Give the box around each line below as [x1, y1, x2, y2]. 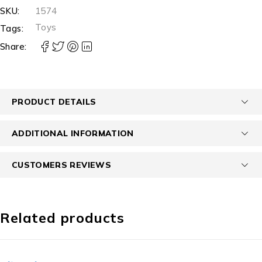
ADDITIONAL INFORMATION [12, 128, 134, 139]
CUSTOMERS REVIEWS [12, 160, 111, 170]
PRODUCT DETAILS [12, 96, 96, 107]
